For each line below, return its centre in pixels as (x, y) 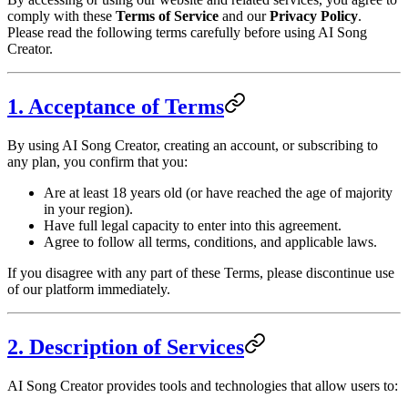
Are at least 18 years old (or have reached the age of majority (218, 192)
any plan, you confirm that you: (97, 161)
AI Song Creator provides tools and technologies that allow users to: (203, 385)
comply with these (61, 15)
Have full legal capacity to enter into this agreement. (193, 225)
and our (244, 15)
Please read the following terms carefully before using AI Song (187, 32)
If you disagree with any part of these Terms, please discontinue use (201, 272)
